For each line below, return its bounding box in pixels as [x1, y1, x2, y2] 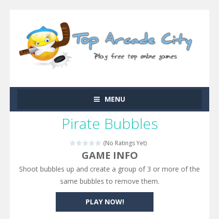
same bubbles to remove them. [60, 176, 159, 186]
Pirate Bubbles [61, 113, 158, 133]
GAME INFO [81, 148, 138, 162]
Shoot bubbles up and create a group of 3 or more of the [19, 164, 200, 174]
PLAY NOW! [85, 197, 124, 206]
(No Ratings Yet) [102, 138, 147, 147]
